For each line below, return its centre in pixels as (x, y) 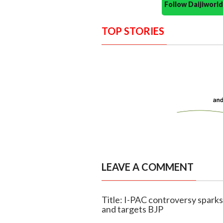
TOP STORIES (133, 31)
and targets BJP (132, 209)
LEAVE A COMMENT (147, 167)
